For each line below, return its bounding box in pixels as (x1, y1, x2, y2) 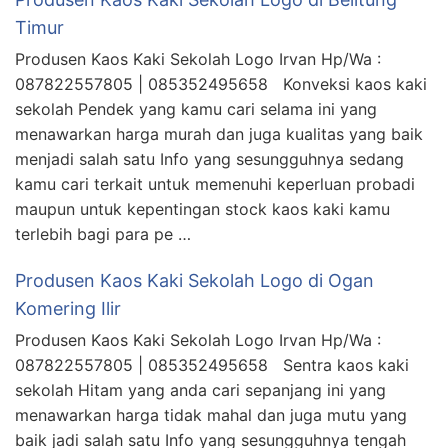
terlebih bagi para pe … (15, 223, 191, 244)
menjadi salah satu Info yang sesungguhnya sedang (15, 148, 404, 169)
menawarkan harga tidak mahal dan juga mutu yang (15, 404, 407, 425)
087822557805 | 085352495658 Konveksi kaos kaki (15, 73, 427, 94)
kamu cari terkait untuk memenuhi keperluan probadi (15, 173, 415, 194)
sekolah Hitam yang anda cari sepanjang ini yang (15, 379, 386, 400)
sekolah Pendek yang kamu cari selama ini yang (15, 98, 377, 119)
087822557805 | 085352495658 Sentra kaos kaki (15, 354, 409, 375)
